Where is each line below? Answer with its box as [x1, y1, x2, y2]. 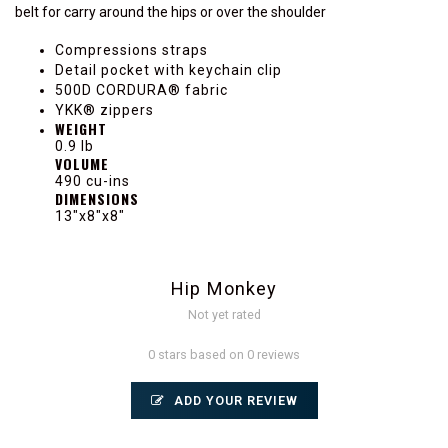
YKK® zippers [55, 102, 154, 118]
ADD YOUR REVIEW [169, 393, 298, 408]
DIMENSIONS [55, 188, 139, 209]
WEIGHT [55, 118, 107, 139]
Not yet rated [187, 307, 261, 322]
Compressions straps [55, 42, 208, 58]
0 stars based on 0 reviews [148, 347, 300, 362]
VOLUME [55, 153, 109, 174]
